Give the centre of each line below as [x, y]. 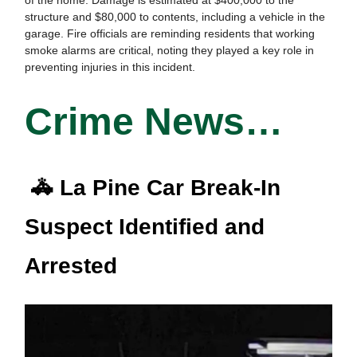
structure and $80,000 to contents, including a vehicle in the [175, 16]
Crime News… [154, 121]
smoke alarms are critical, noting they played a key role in [169, 50]
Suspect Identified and [145, 226]
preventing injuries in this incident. [110, 67]
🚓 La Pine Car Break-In [153, 187]
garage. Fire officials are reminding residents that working [170, 33]
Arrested [71, 265]
